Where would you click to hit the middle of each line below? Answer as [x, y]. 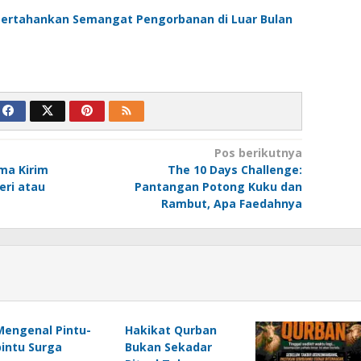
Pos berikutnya [258, 153]
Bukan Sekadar [168, 347]
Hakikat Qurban [170, 330]
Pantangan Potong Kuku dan [218, 187]
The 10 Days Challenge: [234, 170]
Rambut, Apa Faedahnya [231, 203]
